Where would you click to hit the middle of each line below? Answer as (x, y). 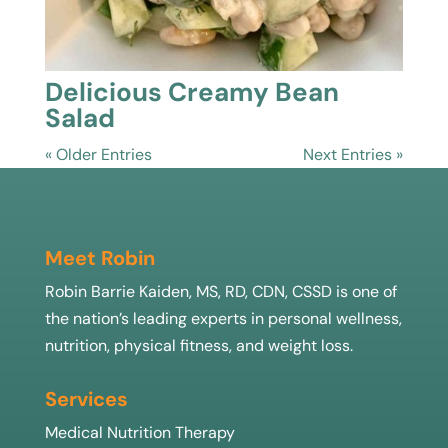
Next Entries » (353, 154)
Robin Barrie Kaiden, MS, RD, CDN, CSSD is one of (220, 291)
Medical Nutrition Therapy (139, 432)
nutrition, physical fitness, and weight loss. (198, 345)
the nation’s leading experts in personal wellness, (223, 318)
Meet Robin (99, 257)
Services (86, 398)
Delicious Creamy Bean (191, 91)
